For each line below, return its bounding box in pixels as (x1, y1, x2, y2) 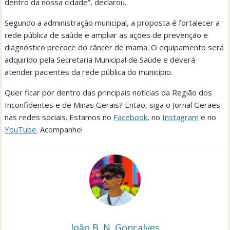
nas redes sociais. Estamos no (5, 112, 114, 123)
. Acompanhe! (36, 124, 89, 135)
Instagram (162, 112, 199, 123)
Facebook (113, 112, 148, 123)
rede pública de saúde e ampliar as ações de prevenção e (5, 30, 208, 41)
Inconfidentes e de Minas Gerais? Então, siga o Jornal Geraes (5, 100, 221, 110)
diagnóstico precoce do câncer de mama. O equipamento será (5, 42, 224, 53)
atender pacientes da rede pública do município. (5, 67, 173, 78)
